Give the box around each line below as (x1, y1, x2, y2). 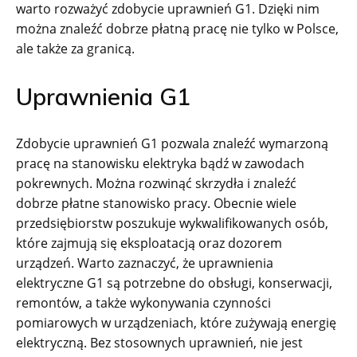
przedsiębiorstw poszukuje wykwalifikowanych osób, (16, 214, 328, 232)
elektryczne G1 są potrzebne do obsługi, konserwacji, (16, 273, 332, 292)
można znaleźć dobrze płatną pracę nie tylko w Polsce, (16, 19, 339, 37)
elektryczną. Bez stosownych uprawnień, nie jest (16, 333, 303, 351)
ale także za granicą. (16, 39, 135, 57)
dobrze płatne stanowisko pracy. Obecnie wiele (16, 194, 296, 212)
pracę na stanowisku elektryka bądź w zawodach (16, 154, 304, 172)
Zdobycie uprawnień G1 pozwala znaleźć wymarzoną (16, 134, 328, 152)
